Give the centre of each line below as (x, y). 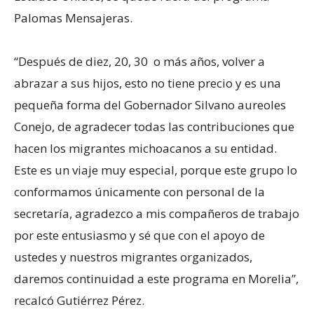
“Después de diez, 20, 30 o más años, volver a (139, 61)
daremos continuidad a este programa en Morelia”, (156, 278)
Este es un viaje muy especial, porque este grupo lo (156, 170)
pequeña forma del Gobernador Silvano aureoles (150, 104)
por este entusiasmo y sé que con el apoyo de (139, 235)
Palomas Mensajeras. (73, 18)
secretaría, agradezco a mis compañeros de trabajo (157, 213)
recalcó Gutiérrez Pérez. (79, 300)
